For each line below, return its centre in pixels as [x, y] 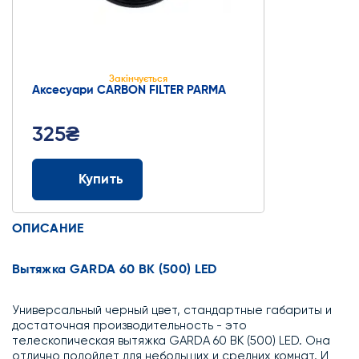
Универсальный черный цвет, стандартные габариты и [172, 311]
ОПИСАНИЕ [48, 229]
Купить [101, 179]
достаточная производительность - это [129, 326]
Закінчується [138, 79]
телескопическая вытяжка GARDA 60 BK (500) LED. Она [171, 341]
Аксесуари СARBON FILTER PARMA [129, 90]
